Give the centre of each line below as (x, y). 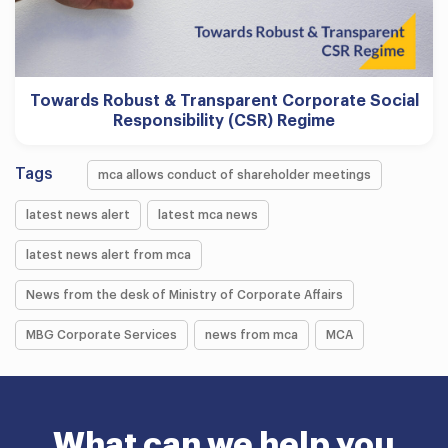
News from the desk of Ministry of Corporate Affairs (184, 294)
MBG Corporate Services (101, 334)
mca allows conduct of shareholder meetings (234, 174)
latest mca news (208, 214)
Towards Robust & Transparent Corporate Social (224, 100)
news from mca (251, 334)
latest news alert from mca (108, 254)
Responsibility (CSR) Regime (224, 120)
